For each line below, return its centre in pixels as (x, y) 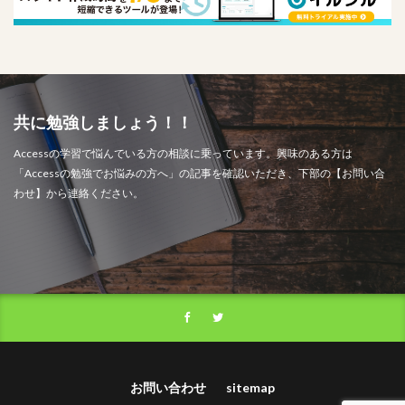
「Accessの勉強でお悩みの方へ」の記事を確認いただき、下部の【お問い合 (199, 173)
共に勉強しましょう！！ (103, 122)
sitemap (250, 387)
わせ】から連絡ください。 (79, 193)
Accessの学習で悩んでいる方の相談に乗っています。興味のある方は (183, 153)
